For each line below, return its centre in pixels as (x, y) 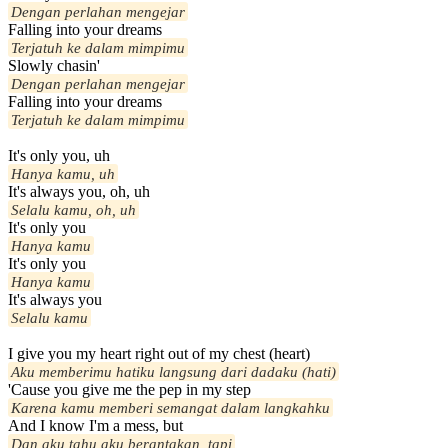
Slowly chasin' (54, 66)
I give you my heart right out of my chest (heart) (159, 354)
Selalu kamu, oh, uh (73, 210)
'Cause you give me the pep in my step (129, 390)
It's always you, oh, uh (79, 192)
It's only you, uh (59, 156)
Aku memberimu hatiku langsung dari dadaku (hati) (173, 372)
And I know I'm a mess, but (95, 426)
